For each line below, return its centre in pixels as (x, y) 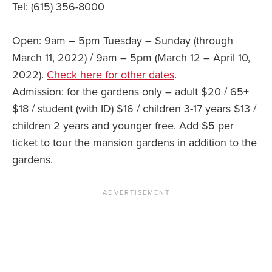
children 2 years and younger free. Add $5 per (123, 126)
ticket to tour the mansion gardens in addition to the (134, 143)
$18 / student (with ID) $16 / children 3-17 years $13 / (134, 109)
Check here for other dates (110, 75)
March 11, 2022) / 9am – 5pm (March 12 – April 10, (131, 58)
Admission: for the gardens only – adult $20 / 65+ (131, 92)
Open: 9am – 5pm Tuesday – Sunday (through (123, 41)
